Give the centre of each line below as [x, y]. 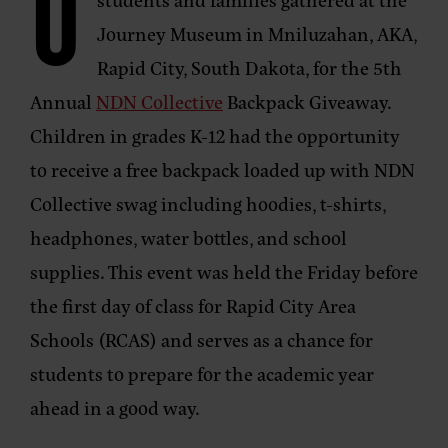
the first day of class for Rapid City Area [193, 305]
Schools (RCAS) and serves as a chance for [201, 339]
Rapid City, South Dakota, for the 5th [250, 67]
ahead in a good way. [116, 407]
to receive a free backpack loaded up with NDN [222, 169]
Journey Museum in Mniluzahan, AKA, [257, 33]
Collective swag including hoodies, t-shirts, [208, 203]
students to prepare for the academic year [202, 373]
